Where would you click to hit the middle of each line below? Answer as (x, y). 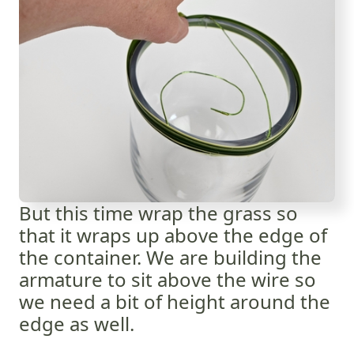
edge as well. (77, 323)
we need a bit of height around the (175, 301)
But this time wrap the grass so (158, 213)
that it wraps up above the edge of (173, 235)
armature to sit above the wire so (168, 279)
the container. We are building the (170, 257)
